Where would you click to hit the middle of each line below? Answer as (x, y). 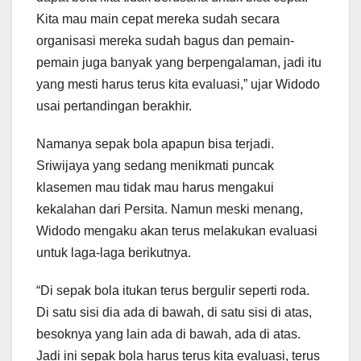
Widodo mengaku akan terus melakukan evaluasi (177, 231)
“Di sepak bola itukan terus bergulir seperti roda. (173, 291)
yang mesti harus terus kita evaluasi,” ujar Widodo (178, 85)
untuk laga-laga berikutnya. (114, 253)
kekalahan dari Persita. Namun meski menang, (170, 210)
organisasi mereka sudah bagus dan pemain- (165, 41)
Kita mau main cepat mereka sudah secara (158, 19)
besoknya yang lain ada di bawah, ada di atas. (168, 334)
